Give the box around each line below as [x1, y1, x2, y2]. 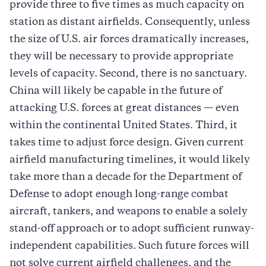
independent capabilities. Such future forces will [9, 241, 249, 251]
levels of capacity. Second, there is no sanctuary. [9, 69, 247, 79]
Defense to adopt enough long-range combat [9, 189, 229, 199]
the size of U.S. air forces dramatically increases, [9, 34, 249, 45]
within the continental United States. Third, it [9, 121, 237, 131]
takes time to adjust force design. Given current [9, 138, 244, 148]
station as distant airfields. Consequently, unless [9, 17, 250, 27]
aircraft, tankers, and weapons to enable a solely [9, 207, 248, 217]
